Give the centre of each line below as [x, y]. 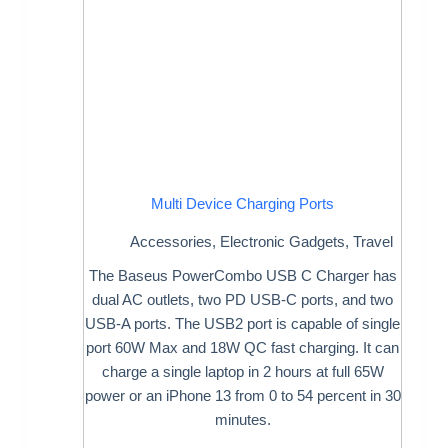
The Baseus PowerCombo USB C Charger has [242, 276]
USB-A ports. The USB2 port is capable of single [243, 324]
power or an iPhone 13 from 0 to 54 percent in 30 [242, 396]
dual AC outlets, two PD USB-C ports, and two [243, 300]
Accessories [170, 242]
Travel [372, 242]
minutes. [242, 420]
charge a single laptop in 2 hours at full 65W [242, 372]
